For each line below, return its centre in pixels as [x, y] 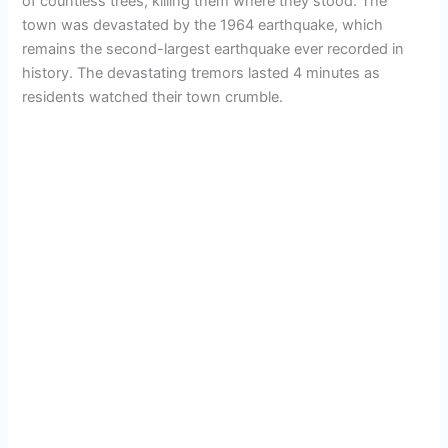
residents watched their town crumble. [153, 97]
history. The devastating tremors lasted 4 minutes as [201, 73]
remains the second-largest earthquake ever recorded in [213, 49]
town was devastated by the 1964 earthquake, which [203, 25]
